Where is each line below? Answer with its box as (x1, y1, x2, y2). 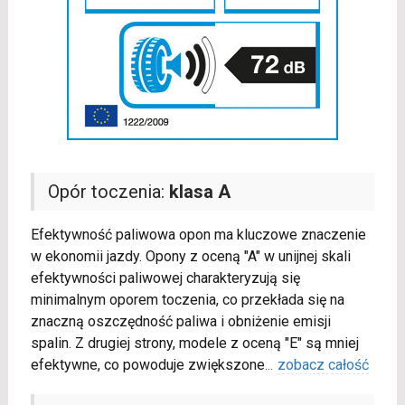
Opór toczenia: (47, 181, 169, 203)
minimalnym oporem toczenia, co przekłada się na (30, 291, 344, 309)
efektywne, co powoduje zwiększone (30, 356, 265, 374)
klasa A (168, 181, 231, 203)
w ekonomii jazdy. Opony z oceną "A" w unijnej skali (30, 248, 351, 266)
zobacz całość (277, 356, 369, 374)
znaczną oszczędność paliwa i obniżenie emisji (30, 313, 331, 331)
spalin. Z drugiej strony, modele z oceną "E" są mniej (30, 334, 359, 353)
